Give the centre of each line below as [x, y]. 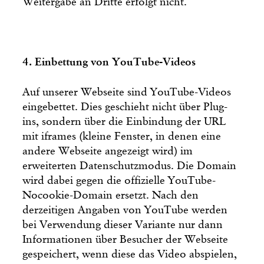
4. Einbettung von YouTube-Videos [109, 62]
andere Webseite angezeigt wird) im [108, 151]
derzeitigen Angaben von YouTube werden [125, 210]
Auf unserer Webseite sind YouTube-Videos [127, 92]
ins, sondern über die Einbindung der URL [124, 121]
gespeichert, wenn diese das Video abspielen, [130, 254]
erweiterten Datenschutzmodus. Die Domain [130, 166]
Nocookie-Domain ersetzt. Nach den [111, 195]
